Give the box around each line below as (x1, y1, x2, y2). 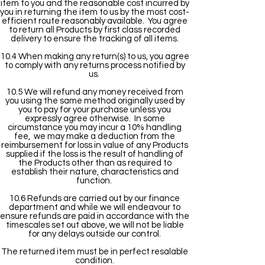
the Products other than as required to (18, 159, 172, 167)
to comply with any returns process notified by (4, 61, 185, 70)
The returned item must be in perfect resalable (1, 247, 188, 256)
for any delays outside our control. (28, 230, 161, 238)
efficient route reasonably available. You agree (2, 17, 188, 25)
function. (76, 176, 114, 185)
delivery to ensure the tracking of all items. (11, 34, 179, 43)
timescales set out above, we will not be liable (5, 221, 184, 230)
